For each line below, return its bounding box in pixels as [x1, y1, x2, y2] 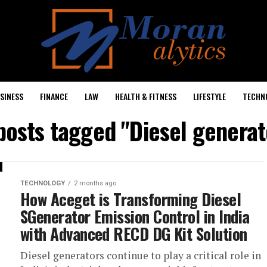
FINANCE [40, 90, 68, 103]
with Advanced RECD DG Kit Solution [20, 222, 247, 246]
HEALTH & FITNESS [115, 90, 176, 103]
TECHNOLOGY [20, 179, 65, 187]
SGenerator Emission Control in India [20, 204, 250, 228]
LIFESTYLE [193, 90, 226, 103]
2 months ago [74, 179, 116, 187]
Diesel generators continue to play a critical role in [20, 249, 261, 262]
